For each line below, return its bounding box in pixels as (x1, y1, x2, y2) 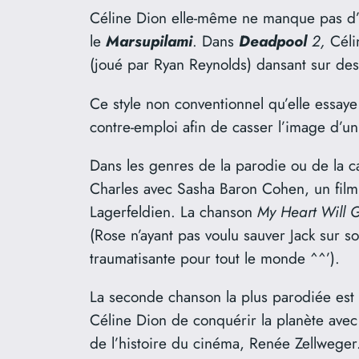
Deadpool (239, 30, 307, 53)
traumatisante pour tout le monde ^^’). (90, 246, 345, 269)
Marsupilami (106, 30, 192, 53)
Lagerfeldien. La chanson (90, 200, 257, 223)
